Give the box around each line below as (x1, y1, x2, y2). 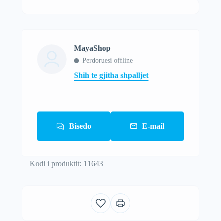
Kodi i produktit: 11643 (29, 159, 103, 168)
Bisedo (69, 121, 91, 130)
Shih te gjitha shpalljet (74, 71, 148, 79)
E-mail (142, 121, 164, 130)
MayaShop (74, 43, 110, 52)
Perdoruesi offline (82, 56, 133, 64)
